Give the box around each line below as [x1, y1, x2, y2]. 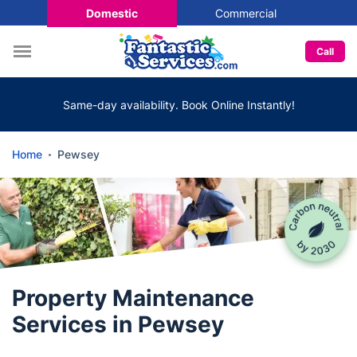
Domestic [85, 6, 138, 20]
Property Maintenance [12, 284, 254, 312]
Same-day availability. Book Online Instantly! [62, 97, 295, 112]
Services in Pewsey [12, 311, 224, 338]
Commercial [214, 6, 277, 20]
